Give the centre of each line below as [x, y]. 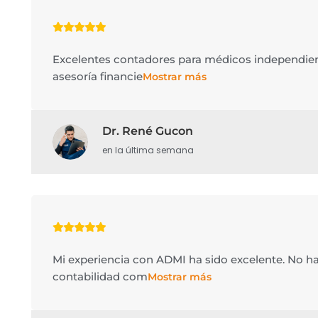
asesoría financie [97, 76]
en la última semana [148, 150]
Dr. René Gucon [147, 131]
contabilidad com [100, 276]
